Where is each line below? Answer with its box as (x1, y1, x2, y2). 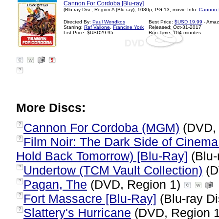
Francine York (113, 24, 144, 30)
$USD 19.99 (175, 19, 202, 24)
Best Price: (149, 19, 175, 24)
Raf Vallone (84, 24, 110, 30)
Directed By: (64, 19, 92, 24)
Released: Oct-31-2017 (149, 24, 201, 30)
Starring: (64, 24, 84, 30)
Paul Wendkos (92, 19, 125, 24)
